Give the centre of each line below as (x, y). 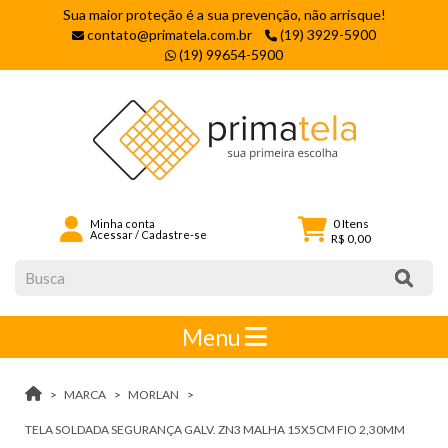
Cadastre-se (174, 234)
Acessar (112, 234)
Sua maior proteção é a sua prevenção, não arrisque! (224, 14)
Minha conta (123, 223)
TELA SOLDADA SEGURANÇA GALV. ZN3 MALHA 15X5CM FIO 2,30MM (215, 429)
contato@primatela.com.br (168, 34)
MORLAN (153, 394)
